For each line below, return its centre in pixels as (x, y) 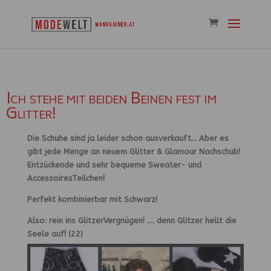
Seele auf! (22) (55, 234)
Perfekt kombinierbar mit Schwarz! (92, 199)
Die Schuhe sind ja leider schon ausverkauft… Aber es (128, 138)
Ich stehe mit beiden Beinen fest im (111, 100)
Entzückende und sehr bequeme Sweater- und (114, 165)
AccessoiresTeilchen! (66, 178)
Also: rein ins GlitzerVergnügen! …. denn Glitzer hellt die (132, 220)
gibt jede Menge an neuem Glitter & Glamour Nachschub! (133, 152)
